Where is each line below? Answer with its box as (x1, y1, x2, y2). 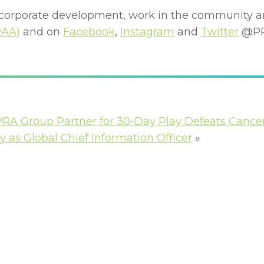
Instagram (120, 25, 174, 39)
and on (20, 25, 63, 39)
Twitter (201, 25, 239, 39)
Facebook (63, 25, 115, 39)
